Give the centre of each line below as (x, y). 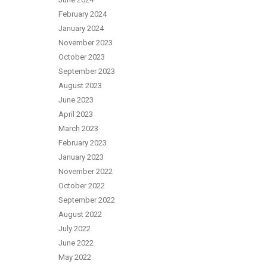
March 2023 (78, 128)
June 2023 (76, 100)
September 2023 (87, 71)
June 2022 (76, 243)
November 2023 (86, 43)
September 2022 (87, 200)
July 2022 (74, 229)
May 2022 (75, 257)
